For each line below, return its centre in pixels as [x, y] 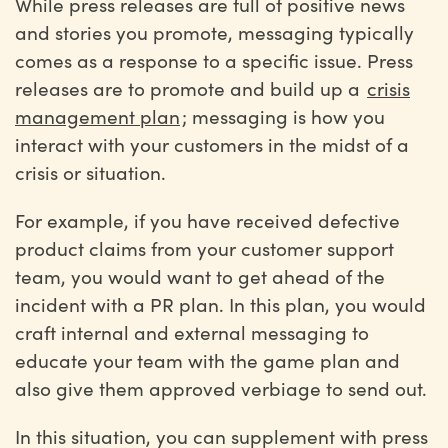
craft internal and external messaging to [192, 332]
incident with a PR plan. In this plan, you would [220, 304]
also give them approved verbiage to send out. [223, 388]
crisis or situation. [93, 172]
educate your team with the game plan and [207, 360]
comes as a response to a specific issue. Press [214, 60]
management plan [97, 116]
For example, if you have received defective [207, 220]
